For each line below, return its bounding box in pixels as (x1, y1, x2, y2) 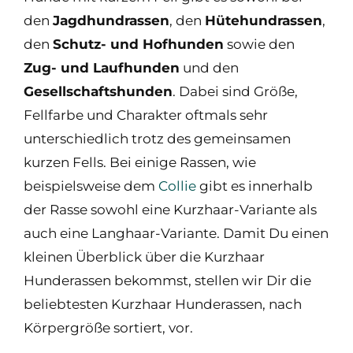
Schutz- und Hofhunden (53, 36, 224, 52)
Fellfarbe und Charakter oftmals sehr (24, 107, 268, 123)
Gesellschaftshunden (24, 84, 173, 99)
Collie (158, 178, 196, 194)
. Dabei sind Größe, (173, 84, 298, 99)
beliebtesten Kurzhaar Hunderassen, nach (24, 296, 302, 312)
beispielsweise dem (24, 178, 158, 194)
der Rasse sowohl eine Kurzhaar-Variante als (24, 202, 317, 217)
